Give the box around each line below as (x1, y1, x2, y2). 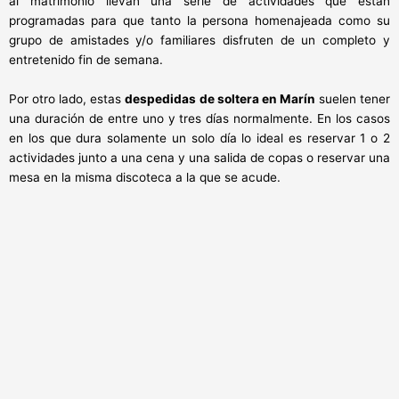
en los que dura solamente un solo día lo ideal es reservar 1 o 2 (9, 131, 390, 146)
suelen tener (314, 92, 391, 107)
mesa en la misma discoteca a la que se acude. (9, 170, 281, 185)
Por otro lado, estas (9, 92, 126, 107)
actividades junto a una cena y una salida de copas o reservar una (9, 151, 390, 166)
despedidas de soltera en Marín (125, 92, 315, 107)
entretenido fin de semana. (9, 53, 163, 68)
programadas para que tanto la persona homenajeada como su (9, 13, 390, 28)
